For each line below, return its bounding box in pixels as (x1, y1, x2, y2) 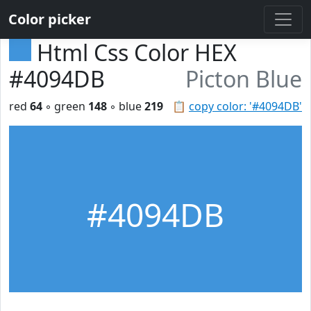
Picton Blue (185, 64, 302, 94)
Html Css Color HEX (37, 37, 237, 67)
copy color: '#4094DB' (189, 99, 302, 114)
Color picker (8, 10, 91, 28)
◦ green (42, 99, 88, 114)
